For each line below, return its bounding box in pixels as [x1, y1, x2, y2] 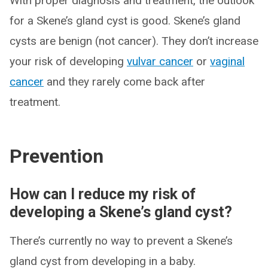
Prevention [10, 145, 103, 167]
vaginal [210, 54, 245, 68]
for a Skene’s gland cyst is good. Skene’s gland [10, 14, 240, 28]
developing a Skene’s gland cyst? [10, 203, 232, 221]
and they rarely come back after [44, 75, 205, 89]
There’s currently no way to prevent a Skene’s [10, 234, 233, 248]
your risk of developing [10, 54, 127, 68]
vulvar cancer [127, 54, 193, 68]
